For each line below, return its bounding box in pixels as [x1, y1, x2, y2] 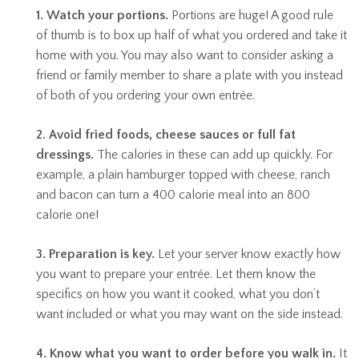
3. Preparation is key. [36, 247, 155, 261]
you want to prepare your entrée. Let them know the [36, 267, 316, 281]
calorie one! [36, 208, 99, 222]
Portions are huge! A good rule [168, 8, 333, 22]
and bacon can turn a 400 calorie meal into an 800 [36, 188, 310, 202]
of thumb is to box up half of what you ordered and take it [36, 28, 347, 42]
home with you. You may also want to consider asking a [36, 48, 333, 63]
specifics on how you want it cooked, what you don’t [36, 287, 320, 301]
